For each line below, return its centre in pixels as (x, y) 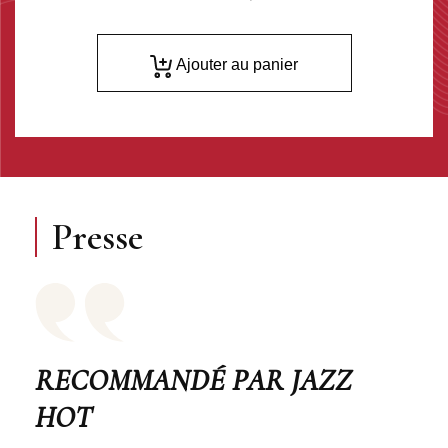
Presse (97, 237)
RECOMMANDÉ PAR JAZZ (193, 381)
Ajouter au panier (237, 65)
